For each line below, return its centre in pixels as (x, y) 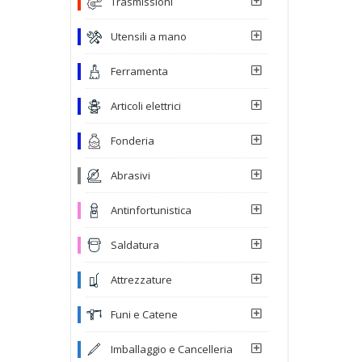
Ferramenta (139, 71)
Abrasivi (130, 175)
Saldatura (135, 244)
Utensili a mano (149, 36)
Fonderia (133, 140)
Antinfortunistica (151, 210)
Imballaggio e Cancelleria (172, 349)
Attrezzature (141, 279)
